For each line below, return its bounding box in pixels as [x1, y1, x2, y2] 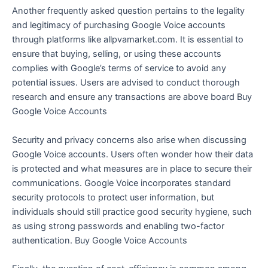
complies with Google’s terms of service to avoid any [12, 63, 226, 74]
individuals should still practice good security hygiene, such [12, 206, 252, 217]
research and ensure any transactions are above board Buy [12, 92, 252, 103]
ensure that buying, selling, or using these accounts [12, 48, 221, 60]
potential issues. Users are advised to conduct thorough [12, 77, 240, 89]
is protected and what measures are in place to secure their [12, 163, 252, 174]
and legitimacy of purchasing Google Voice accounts [12, 20, 226, 31]
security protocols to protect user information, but [12, 191, 214, 203]
